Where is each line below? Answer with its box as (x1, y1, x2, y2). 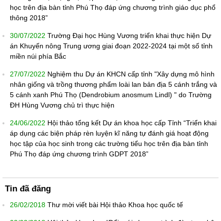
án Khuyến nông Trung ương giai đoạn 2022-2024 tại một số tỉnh (10, 42, 213, 50)
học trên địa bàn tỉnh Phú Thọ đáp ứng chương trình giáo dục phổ (10, 3, 216, 12)
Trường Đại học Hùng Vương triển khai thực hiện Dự (47, 32, 211, 40)
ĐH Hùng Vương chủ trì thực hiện (10, 101, 114, 110)
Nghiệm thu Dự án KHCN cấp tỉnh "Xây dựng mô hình (47, 70, 215, 78)
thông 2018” (10, 14, 48, 22)
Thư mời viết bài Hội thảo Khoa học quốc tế (47, 201, 183, 209)
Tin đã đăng (5, 184, 51, 194)
